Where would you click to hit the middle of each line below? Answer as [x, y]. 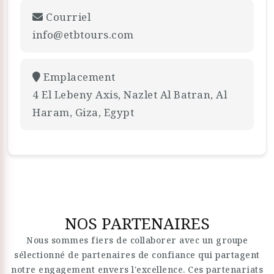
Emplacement [78, 77]
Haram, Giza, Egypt [83, 112]
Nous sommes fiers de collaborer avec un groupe [137, 240]
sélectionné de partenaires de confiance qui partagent [137, 255]
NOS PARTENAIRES [137, 223]
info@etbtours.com [83, 35]
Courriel [67, 17]
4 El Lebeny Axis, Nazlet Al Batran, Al [130, 94]
